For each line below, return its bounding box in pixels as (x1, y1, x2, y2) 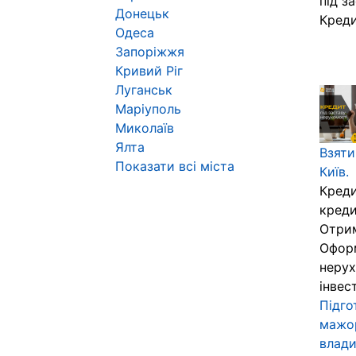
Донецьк (115, 6, 169, 21)
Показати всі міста (115, 158, 234, 174)
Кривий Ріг (115, 63, 183, 79)
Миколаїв (115, 120, 174, 136)
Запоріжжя (115, 44, 184, 60)
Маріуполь (115, 101, 181, 117)
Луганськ (115, 82, 172, 98)
